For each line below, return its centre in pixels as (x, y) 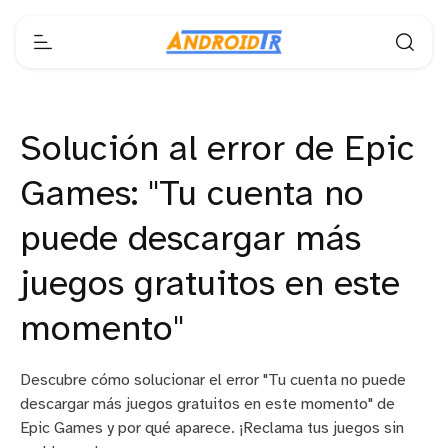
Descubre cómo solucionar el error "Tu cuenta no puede (213, 380)
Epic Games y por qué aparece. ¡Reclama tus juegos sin (212, 428)
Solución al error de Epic (217, 150)
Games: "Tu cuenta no (192, 195)
